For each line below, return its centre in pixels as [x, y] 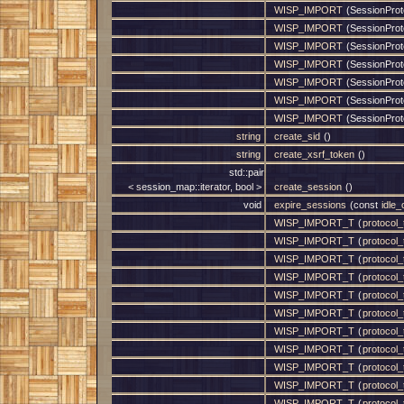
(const [364, 205]
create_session [308, 187]
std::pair [247, 172]
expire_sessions [310, 205]
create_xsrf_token [314, 154]
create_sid [297, 136]
